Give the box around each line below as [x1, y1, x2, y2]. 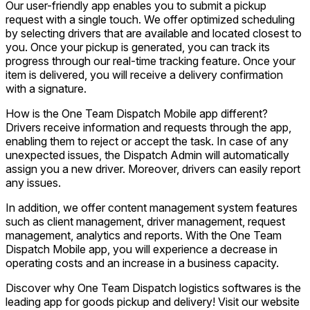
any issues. [6, 175, 61, 190]
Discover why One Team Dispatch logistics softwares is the [6, 280, 301, 295]
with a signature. [6, 81, 86, 95]
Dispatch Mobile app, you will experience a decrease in [6, 241, 277, 256]
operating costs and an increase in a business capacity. [6, 255, 279, 270]
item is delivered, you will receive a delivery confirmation [6, 67, 283, 82]
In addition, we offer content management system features [6, 200, 298, 215]
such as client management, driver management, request [6, 214, 285, 228]
